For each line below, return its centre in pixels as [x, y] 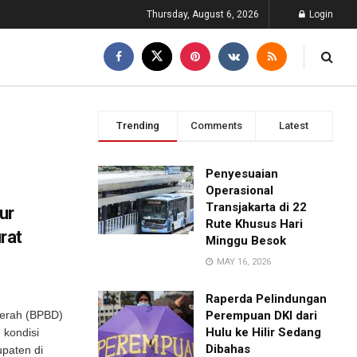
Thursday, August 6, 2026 [203, 14]
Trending [137, 126]
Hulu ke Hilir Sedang [264, 332]
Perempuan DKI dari [262, 316]
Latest [294, 126]
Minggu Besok [246, 241]
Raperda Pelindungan [267, 299]
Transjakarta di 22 [257, 207]
